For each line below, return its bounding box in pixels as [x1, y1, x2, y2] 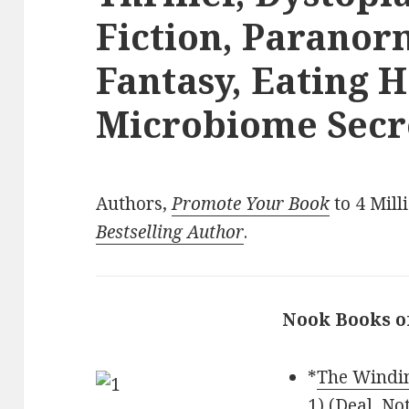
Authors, [96, 192, 173, 216]
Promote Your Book [172, 192, 330, 216]
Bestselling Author [96, 220, 245, 245]
